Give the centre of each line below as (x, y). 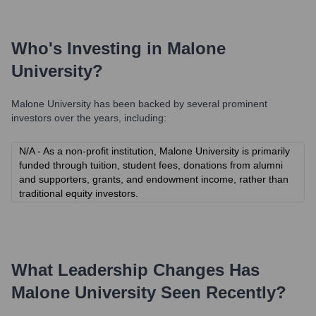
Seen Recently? (221, 292)
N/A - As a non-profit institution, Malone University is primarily (154, 151)
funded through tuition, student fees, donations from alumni (151, 165)
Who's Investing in (89, 48)
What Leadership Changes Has (135, 270)
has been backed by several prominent (179, 104)
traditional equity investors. (79, 193)
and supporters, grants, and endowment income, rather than (154, 179)
